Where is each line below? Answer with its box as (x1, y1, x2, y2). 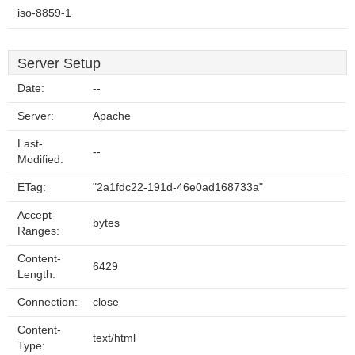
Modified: (17, 154, 63, 166)
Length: (17, 269, 55, 281)
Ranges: (17, 225, 59, 237)
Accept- (17, 209, 55, 221)
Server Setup (17, 55, 101, 71)
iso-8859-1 (17, 7, 71, 19)
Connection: (17, 296, 78, 308)
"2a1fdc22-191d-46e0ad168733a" (93, 181, 263, 193)
